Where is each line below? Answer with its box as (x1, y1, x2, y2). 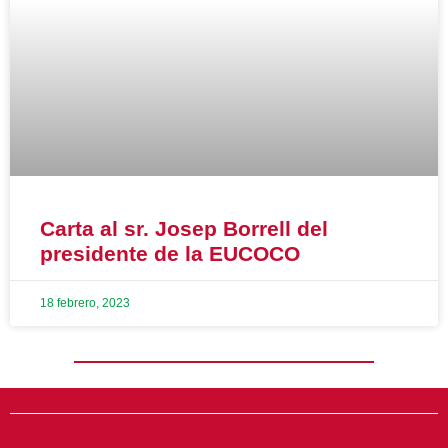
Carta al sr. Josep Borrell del (40, 217, 328, 240)
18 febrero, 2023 (40, 296, 130, 310)
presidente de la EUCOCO (40, 242, 300, 265)
